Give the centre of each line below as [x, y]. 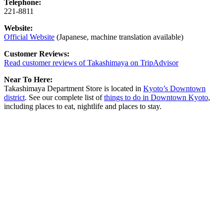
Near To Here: [28, 79]
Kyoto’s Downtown [174, 88]
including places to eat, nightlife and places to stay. [83, 106]
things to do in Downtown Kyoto [156, 97]
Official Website [29, 37]
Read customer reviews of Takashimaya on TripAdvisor [91, 62]
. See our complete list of [64, 97]
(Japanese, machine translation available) [119, 37]
